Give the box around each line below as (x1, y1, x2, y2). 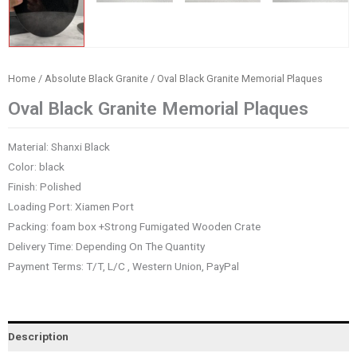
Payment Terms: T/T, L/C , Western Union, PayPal (8, 260, 239, 273)
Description (8, 329, 69, 343)
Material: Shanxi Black (8, 140, 110, 154)
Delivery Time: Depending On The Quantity (8, 240, 205, 253)
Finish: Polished (8, 180, 81, 194)
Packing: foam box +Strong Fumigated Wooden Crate (8, 220, 261, 233)
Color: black (8, 160, 65, 174)
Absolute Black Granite (45, 73, 148, 85)
